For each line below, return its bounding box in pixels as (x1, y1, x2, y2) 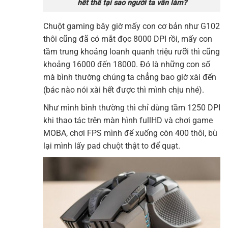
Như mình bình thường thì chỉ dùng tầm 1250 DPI (43, 103, 220, 113)
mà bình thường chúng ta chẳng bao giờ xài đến (43, 72, 216, 82)
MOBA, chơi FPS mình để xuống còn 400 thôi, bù (43, 128, 217, 138)
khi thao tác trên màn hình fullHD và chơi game (43, 116, 213, 126)
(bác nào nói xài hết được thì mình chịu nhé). (43, 85, 204, 95)
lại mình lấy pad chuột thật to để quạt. (43, 141, 180, 151)
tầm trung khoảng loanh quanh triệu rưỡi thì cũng (43, 47, 220, 57)
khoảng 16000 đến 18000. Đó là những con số (43, 60, 210, 70)
